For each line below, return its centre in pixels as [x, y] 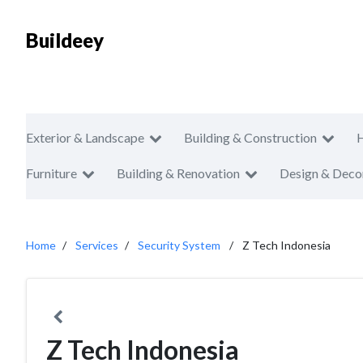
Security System [179, 245]
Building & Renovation [178, 173]
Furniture [51, 173]
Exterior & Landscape [85, 137]
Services [97, 245]
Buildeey [65, 40]
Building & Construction [250, 137]
